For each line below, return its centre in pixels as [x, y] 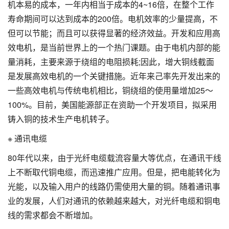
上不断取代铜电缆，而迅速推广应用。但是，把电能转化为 [114, 172]
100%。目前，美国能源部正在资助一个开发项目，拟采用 [112, 104]
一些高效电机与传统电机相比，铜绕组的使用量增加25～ [110, 90]
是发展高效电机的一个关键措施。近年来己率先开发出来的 [114, 76]
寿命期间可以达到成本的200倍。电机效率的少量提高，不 [113, 18]
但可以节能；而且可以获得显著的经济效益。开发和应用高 [114, 33]
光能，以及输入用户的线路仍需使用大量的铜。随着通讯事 [114, 186]
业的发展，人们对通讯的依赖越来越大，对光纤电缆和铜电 [114, 200]
